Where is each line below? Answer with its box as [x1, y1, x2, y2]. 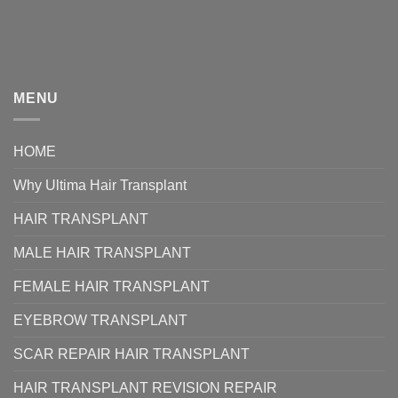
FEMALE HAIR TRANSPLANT [13, 279, 210, 295]
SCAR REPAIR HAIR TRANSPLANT [13, 346, 250, 362]
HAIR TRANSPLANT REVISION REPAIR [13, 380, 277, 396]
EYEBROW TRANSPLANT [13, 313, 187, 329]
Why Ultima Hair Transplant [13, 178, 187, 194]
